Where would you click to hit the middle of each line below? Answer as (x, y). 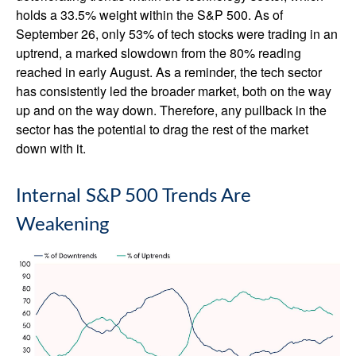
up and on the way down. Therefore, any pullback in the (171, 110)
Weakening (62, 225)
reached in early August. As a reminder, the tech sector (169, 72)
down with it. (51, 149)
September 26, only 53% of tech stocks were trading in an (177, 34)
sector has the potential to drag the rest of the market (162, 130)
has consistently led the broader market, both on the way (174, 91)
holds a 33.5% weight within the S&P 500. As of (149, 15)
